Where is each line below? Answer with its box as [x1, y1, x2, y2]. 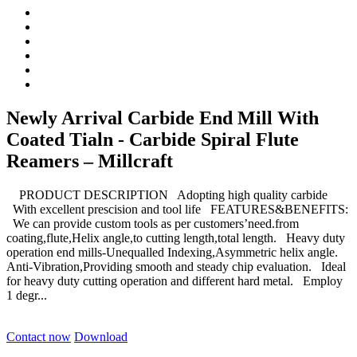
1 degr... [6, 288, 47, 302]
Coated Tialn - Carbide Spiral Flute [6, 128, 299, 150]
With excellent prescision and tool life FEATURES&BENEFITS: [6, 202, 348, 216]
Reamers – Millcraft [6, 150, 173, 171]
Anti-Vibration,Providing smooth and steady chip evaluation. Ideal [6, 259, 346, 273]
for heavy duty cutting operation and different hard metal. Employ [6, 273, 343, 288]
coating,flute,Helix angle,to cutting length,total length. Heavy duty [6, 230, 345, 245]
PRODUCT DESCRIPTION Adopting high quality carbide [6, 187, 337, 202]
